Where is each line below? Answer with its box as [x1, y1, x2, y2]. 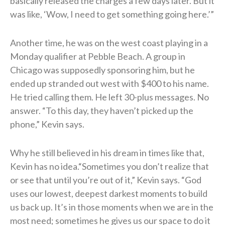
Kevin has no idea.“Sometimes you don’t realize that [10, 160, 209, 172]
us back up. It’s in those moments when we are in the [10, 201, 213, 212]
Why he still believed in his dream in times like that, [10, 147, 204, 158]
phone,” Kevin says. [10, 118, 84, 130]
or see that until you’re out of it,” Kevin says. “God [10, 174, 201, 185]
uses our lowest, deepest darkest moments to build [10, 187, 207, 199]
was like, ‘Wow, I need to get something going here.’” [10, 8, 214, 20]
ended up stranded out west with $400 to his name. [10, 77, 209, 89]
